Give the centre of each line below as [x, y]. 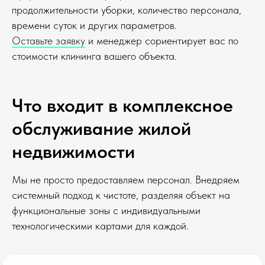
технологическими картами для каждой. [100, 226]
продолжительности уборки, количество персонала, [127, 10]
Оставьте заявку [49, 41]
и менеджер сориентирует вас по [162, 41]
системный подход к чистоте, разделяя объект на [121, 195]
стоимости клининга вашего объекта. [94, 56]
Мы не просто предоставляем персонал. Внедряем [126, 180]
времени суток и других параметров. [94, 25]
